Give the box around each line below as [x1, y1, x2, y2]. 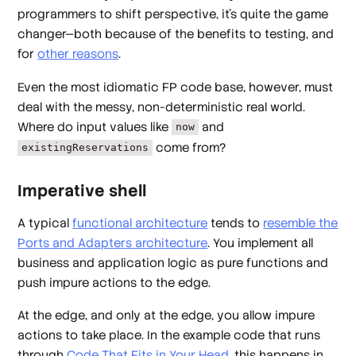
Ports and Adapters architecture [17, 234, 208, 250]
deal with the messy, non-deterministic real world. [17, 99, 306, 114]
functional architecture [72, 215, 208, 230]
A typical [17, 215, 73, 230]
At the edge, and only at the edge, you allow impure [17, 308, 315, 323]
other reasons [37, 46, 119, 62]
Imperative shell [17, 180, 147, 202]
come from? [153, 139, 226, 155]
